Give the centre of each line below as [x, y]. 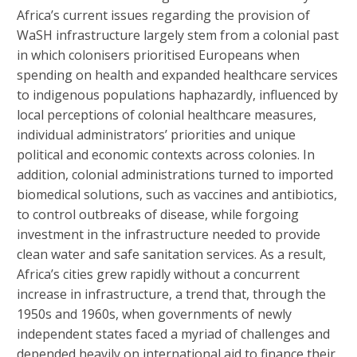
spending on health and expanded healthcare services [177, 75]
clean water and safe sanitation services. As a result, [171, 255]
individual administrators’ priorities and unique [156, 135]
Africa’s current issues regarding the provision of [163, 16]
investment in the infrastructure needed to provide [169, 235]
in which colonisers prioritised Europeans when [158, 55]
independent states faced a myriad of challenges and [173, 334]
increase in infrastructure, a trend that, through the [171, 294]
